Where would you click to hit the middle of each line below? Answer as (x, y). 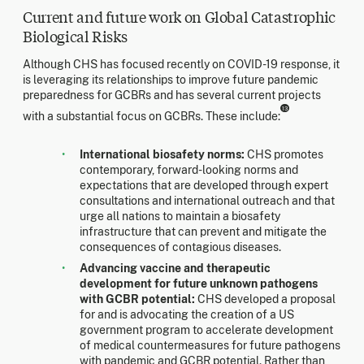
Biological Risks (75, 36)
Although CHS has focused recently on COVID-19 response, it (181, 65)
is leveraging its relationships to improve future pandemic (171, 80)
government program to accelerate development (206, 329)
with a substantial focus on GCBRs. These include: (152, 116)
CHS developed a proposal (265, 299)
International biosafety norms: (162, 154)
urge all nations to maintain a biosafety (180, 216)
